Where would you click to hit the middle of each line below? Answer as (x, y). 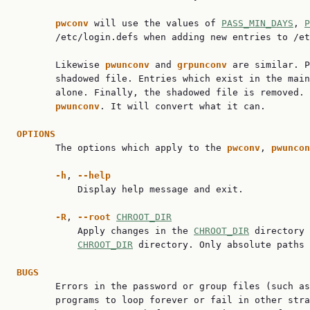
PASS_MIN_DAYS (257, 23)
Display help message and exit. (130, 189)
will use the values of (158, 23)
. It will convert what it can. (183, 106)
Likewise (61, 65)
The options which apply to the (122, 148)
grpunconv (205, 65)
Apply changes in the (105, 231)
